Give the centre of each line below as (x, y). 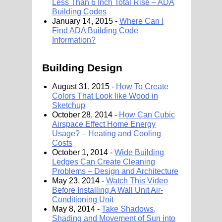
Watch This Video (137, 181)
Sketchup (69, 105)
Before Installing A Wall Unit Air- (108, 190)
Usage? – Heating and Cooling (107, 134)
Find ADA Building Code (95, 30)
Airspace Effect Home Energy (104, 124)
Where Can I (141, 21)
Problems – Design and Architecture (115, 171)
